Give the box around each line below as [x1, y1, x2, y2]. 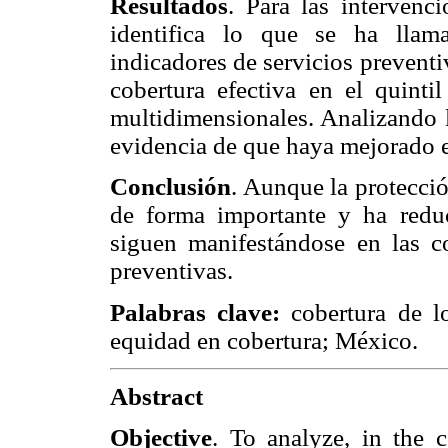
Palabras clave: [110, 298, 281, 326]
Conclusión [110, 173, 231, 201]
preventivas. [110, 257, 233, 285]
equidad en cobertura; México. [110, 326, 418, 354]
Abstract [110, 383, 203, 411]
